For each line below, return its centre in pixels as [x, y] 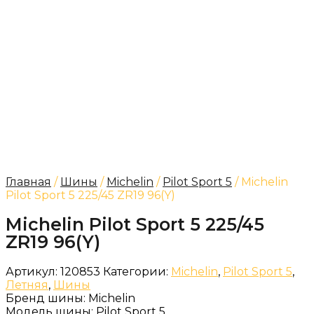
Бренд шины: [47, 298]
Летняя [27, 285]
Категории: [136, 272]
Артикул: [33, 272]
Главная [28, 182]
